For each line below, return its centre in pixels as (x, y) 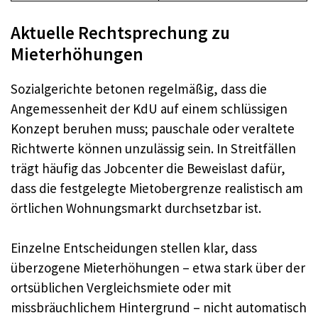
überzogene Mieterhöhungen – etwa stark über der (158, 268)
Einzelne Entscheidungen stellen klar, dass (134, 248)
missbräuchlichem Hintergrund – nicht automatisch (159, 308)
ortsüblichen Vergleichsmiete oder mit (121, 288)
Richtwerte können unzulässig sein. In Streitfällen (153, 148)
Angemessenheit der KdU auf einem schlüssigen (149, 108)
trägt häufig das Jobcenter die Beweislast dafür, (148, 168)
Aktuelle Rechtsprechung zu (120, 32)
